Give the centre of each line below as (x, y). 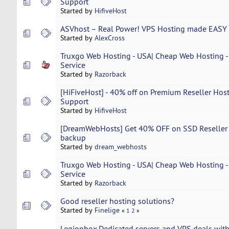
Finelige (107, 210)
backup (73, 138)
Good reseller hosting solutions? (117, 201)
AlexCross (109, 38)
